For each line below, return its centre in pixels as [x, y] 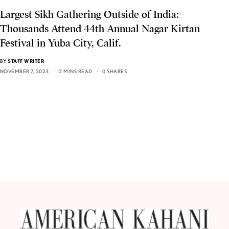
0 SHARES [115, 71]
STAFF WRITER [26, 61]
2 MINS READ [76, 71]
